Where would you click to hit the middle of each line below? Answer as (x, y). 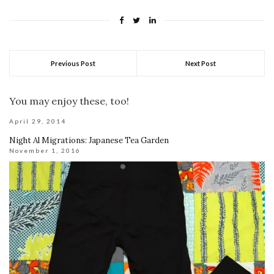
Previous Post (73, 64)
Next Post (201, 64)
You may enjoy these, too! (69, 101)
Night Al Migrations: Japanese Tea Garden (89, 141)
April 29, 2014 (38, 121)
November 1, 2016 (45, 151)
